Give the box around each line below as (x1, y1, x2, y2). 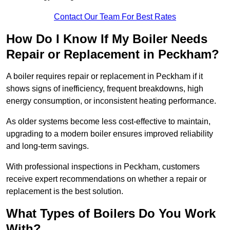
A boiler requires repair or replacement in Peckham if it (6, 72, 203, 81)
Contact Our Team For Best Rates (54, 12, 176, 22)
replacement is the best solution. (6, 187, 123, 196)
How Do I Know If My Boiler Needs (6, 32, 207, 46)
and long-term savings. (6, 142, 91, 151)
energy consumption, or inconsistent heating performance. (6, 97, 218, 106)
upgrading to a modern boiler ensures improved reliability (6, 129, 213, 139)
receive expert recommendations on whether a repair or (6, 175, 206, 184)
